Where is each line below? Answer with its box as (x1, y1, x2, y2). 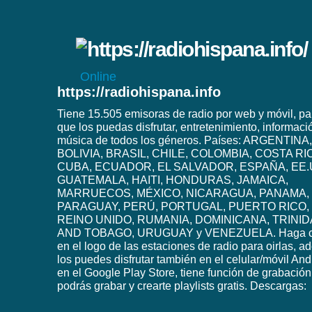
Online (80, 70, 116, 84)
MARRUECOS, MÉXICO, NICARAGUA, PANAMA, (57, 187, 309, 199)
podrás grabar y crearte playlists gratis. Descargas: (57, 280, 306, 292)
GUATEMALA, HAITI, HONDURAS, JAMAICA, (57, 174, 288, 186)
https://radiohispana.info (57, 84, 221, 100)
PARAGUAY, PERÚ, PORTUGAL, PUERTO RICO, (57, 201, 309, 212)
